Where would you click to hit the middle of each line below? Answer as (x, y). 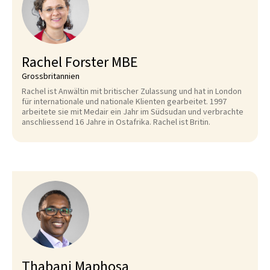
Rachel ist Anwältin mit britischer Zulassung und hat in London (132, 92)
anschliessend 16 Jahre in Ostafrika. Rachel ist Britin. (116, 122)
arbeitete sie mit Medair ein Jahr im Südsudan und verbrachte (133, 112)
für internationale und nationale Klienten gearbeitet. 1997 (124, 102)
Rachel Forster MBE (80, 62)
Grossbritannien (51, 77)
